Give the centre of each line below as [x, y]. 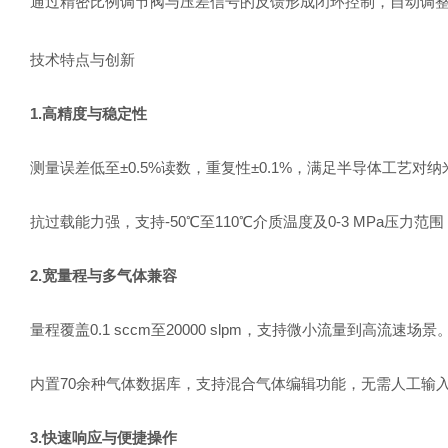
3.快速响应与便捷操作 [103, 437]
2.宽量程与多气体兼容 [103, 275]
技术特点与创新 [82, 59]
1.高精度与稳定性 [88, 113]
